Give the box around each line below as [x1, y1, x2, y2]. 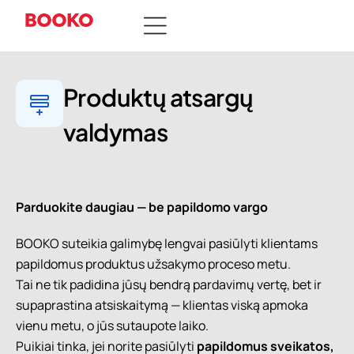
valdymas [63, 116, 168, 147]
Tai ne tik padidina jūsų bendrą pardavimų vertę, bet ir [16, 275, 322, 293]
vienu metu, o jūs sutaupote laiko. [16, 316, 209, 334]
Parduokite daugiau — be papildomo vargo [16, 198, 268, 216]
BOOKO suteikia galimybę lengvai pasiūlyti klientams [16, 234, 318, 252]
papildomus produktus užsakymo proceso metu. [16, 254, 291, 273]
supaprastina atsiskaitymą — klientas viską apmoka [16, 296, 308, 314]
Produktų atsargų [63, 81, 254, 112]
